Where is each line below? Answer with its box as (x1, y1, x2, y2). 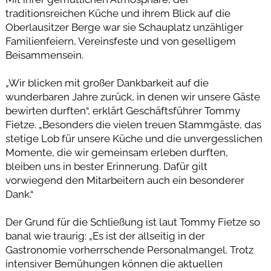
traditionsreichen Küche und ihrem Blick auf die (5, 7, 230, 19)
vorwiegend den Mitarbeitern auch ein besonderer (5, 174, 244, 186)
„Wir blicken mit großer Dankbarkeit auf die (5, 76, 209, 89)
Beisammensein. (5, 48, 83, 61)
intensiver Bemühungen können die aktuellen (5, 257, 223, 270)
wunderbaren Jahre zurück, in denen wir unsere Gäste (5, 90, 260, 103)
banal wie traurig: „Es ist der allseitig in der (5, 229, 205, 242)
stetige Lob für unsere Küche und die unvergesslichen (5, 132, 263, 145)
